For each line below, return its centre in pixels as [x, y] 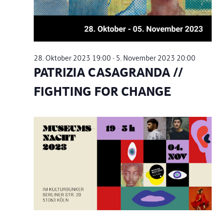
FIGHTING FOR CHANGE [102, 92]
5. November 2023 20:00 [156, 58]
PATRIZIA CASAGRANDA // [108, 73]
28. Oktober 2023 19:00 [72, 58]
